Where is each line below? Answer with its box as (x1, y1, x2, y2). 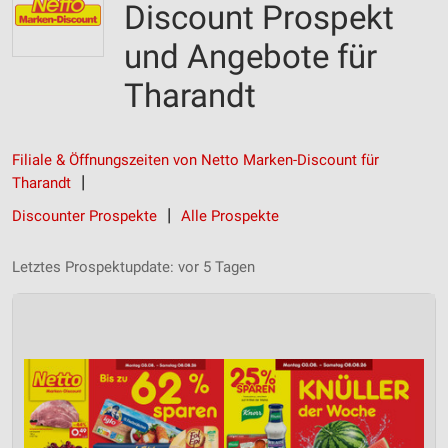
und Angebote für (124, 37, 377, 76)
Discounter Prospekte (12, 207, 157, 225)
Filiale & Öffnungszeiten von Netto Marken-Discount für (12, 151, 379, 169)
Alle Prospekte (181, 207, 279, 225)
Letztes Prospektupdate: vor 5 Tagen (12, 258, 255, 276)
